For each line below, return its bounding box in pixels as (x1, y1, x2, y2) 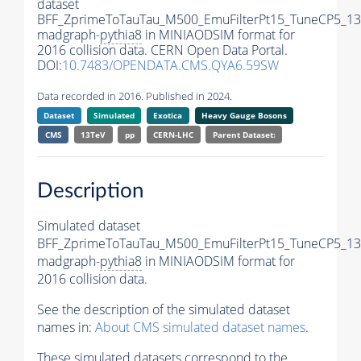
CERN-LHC (153, 129, 194, 141)
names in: (37, 317, 95, 336)
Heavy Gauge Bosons (201, 110, 287, 122)
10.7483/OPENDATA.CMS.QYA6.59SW (62, 56, 279, 75)
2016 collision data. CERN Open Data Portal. (37, 41, 288, 60)
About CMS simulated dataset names (95, 317, 305, 336)
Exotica (153, 110, 183, 122)
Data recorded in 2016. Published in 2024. (37, 89, 232, 104)
